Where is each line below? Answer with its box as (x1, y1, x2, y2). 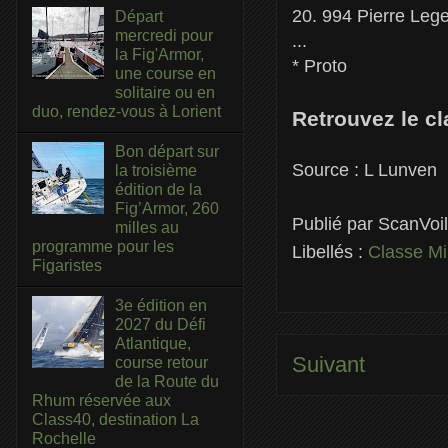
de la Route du (115, 373, 220, 391)
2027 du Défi (115, 316, 207, 334)
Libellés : (292, 241, 368, 262)
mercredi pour (115, 26, 214, 44)
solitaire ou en (115, 83, 216, 101)
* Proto (292, 55, 347, 76)
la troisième (115, 161, 198, 179)
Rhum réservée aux (32, 392, 171, 410)
